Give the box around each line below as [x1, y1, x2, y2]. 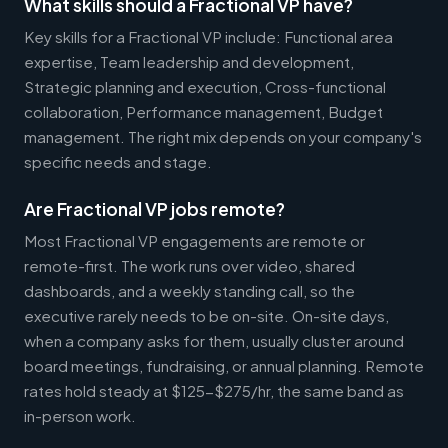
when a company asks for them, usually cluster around [24, 330, 404, 350]
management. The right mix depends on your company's [24, 126, 422, 146]
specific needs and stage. [24, 151, 212, 171]
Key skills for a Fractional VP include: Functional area [24, 26, 393, 46]
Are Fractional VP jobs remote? [24, 197, 285, 220]
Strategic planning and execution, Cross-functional [24, 76, 386, 96]
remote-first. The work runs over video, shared [24, 255, 355, 275]
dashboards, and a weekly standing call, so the [24, 280, 355, 300]
